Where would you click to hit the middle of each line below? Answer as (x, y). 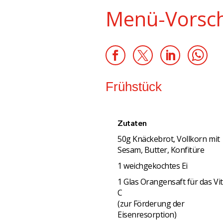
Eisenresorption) (147, 214)
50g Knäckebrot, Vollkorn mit (169, 139)
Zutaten (132, 123)
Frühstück (134, 86)
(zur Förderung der (151, 203)
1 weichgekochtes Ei (153, 166)
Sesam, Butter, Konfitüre (161, 150)
